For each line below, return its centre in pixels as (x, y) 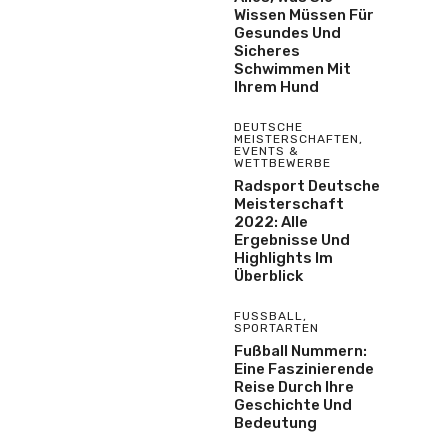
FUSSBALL (264, 316)
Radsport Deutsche (307, 186)
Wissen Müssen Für (304, 15)
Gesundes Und (287, 33)
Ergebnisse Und (292, 240)
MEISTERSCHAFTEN (296, 139)
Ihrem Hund (276, 87)
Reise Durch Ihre (294, 387)
